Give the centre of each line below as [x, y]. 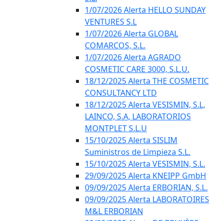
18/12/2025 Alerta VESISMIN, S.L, [145, 105]
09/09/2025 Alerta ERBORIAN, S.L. [146, 187]
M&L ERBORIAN [114, 211]
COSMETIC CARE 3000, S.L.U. [137, 69]
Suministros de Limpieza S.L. [138, 152]
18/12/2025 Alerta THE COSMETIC [147, 81]
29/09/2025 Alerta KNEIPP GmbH [146, 176]
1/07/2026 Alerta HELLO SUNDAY [145, 10]
